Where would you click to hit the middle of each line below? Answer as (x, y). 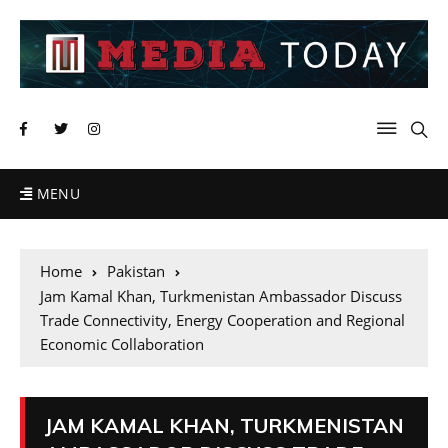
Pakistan (136, 271)
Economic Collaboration (122, 344)
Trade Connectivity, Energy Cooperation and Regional (222, 320)
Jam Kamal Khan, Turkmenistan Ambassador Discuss (221, 296)
